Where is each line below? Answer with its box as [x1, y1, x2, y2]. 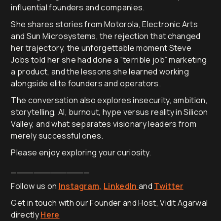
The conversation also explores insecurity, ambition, [11, 94, 208, 106]
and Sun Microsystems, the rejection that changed [11, 30, 201, 41]
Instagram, [58, 180, 102, 191]
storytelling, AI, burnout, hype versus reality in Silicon [11, 106, 208, 117]
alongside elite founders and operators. [11, 77, 161, 89]
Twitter [154, 180, 184, 191]
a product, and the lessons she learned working [11, 66, 189, 77]
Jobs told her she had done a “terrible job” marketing [11, 54, 207, 65]
